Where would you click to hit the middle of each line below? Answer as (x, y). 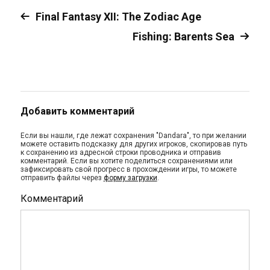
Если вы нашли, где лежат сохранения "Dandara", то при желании (133, 136)
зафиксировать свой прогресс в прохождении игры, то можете (128, 169)
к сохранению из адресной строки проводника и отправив (121, 152)
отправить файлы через (62, 178)
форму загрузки (130, 178)
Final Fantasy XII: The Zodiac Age (118, 17)
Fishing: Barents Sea (184, 36)
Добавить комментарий (77, 111)
